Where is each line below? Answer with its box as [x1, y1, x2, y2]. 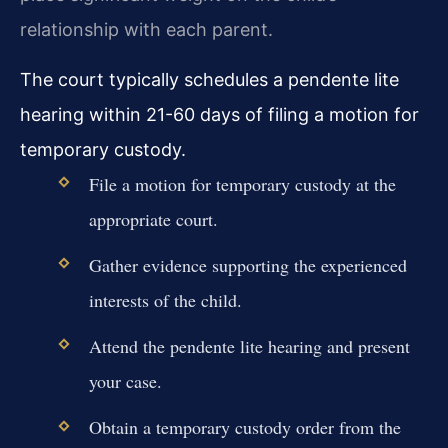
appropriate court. [88, 206, 218, 231]
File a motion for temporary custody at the [88, 171, 396, 196]
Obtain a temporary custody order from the [88, 415, 401, 440]
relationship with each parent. [20, 18, 273, 40]
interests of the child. [88, 288, 242, 313]
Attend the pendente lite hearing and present [88, 334, 410, 359]
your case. [88, 369, 162, 394]
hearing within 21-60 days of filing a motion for [20, 103, 419, 125]
